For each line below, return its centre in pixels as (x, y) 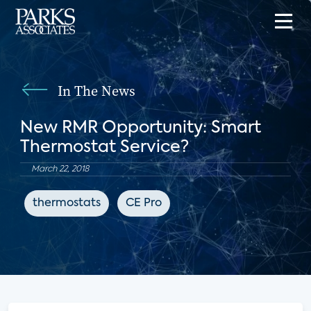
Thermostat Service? (104, 147)
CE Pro (143, 203)
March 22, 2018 (60, 169)
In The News (96, 91)
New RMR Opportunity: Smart (140, 128)
